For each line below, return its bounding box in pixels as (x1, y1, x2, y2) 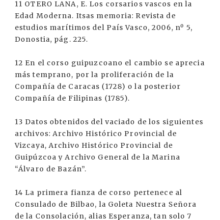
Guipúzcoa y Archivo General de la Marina (15, 153, 180, 162)
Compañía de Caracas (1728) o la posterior (15, 82, 181, 91)
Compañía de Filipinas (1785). (15, 94, 130, 103)
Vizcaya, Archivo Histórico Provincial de (15, 141, 173, 150)
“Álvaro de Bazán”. (15, 165, 87, 174)
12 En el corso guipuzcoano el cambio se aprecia (15, 58, 205, 68)
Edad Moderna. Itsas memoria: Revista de (15, 11, 176, 21)
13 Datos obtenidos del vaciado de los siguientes (15, 117, 203, 127)
